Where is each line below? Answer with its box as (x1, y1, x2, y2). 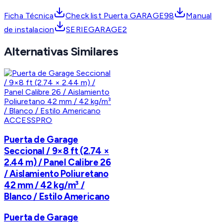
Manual (186, 10, 212, 20)
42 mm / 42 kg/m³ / (4, 179, 85, 191)
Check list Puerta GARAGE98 (65, 10, 174, 20)
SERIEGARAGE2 (66, 24, 127, 34)
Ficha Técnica (4, 10, 54, 20)
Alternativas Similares (4, 44, 118, 58)
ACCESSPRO (4, 115, 53, 125)
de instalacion (4, 24, 55, 34)
